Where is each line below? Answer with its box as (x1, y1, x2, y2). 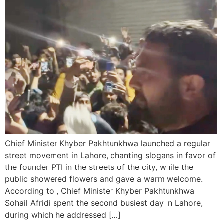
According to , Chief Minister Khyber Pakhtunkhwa (5, 186, 194, 196)
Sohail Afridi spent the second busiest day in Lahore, (5, 198, 203, 208)
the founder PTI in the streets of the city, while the (5, 162, 193, 172)
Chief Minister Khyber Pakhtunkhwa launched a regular (5, 138, 210, 148)
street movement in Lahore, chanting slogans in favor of (5, 150, 216, 160)
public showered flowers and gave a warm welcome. (5, 174, 203, 184)
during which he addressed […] (5, 210, 121, 220)
